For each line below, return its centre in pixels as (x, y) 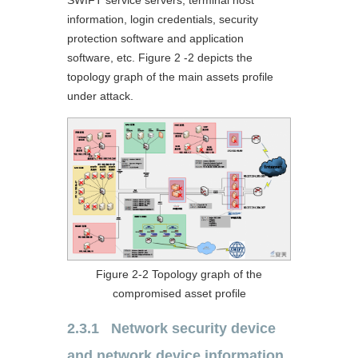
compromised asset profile (179, 293)
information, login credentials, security (163, 19)
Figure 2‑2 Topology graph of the (179, 274)
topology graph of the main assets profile (170, 76)
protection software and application (155, 38)
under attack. (100, 95)
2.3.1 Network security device (171, 328)
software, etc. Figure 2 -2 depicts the (160, 57)
